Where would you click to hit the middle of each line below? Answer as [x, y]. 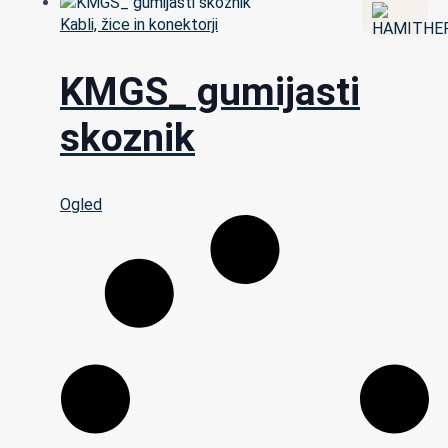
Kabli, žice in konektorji [139, 25]
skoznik [127, 137]
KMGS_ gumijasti [210, 91]
